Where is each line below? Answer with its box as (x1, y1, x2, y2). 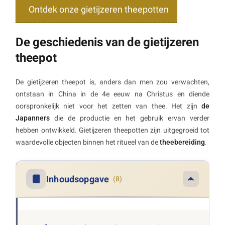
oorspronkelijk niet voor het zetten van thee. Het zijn (16, 102, 201, 110)
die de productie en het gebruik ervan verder (50, 114, 209, 123)
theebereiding (160, 138, 205, 147)
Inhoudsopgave (46, 173, 109, 184)
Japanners (16, 114, 50, 123)
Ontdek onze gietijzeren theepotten (29, 4, 169, 15)
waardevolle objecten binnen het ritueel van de (16, 138, 160, 147)
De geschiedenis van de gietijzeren (16, 35, 199, 50)
